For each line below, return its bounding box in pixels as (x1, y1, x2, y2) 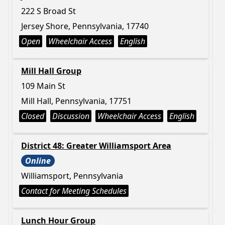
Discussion (52, 110, 89, 122)
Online (25, 155, 51, 166)
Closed (21, 110, 44, 122)
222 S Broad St (21, 6, 76, 17)
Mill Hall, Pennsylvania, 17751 (21, 95, 132, 106)
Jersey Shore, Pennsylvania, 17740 (21, 21, 149, 32)
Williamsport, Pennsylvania (21, 170, 123, 181)
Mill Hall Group (21, 65, 81, 76)
